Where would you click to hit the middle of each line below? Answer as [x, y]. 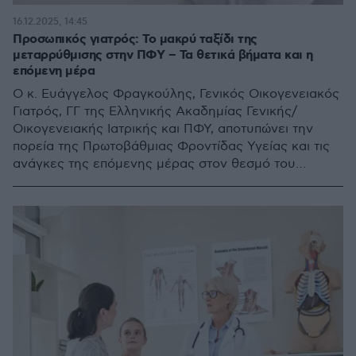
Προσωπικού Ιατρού [73, 181]
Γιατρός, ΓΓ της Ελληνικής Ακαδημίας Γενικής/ [155, 111]
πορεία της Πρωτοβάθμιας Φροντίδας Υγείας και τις [171, 146]
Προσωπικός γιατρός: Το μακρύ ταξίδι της [135, 39]
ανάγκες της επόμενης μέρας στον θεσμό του [154, 164]
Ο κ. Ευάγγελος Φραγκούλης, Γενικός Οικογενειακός [176, 94]
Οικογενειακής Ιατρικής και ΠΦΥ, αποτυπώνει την [163, 129]
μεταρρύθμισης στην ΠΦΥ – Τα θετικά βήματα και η [163, 55]
